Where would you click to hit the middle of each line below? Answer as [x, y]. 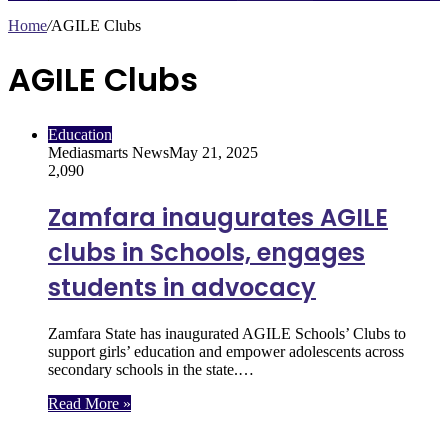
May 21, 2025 [213, 152]
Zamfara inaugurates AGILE [218, 217]
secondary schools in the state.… [151, 369]
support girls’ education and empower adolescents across [226, 351]
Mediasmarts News [108, 152]
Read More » [89, 403]
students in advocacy [182, 287]
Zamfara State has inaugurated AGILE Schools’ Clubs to [227, 333]
